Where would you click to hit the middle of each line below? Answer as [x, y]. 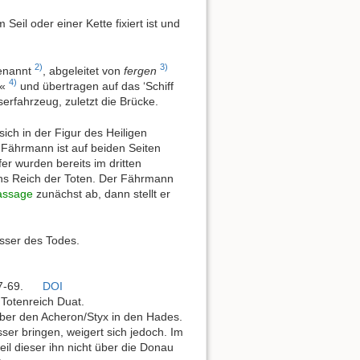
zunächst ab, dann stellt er [102, 193]
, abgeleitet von [83, 70]
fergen [140, 70]
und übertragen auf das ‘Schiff [95, 86]
